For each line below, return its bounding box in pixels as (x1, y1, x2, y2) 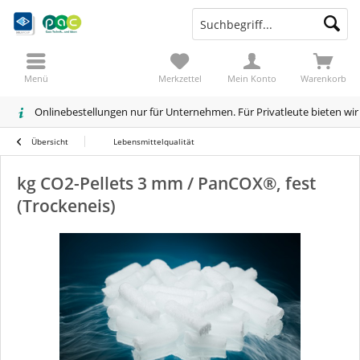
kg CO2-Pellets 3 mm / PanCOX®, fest (17, 172, 316, 194)
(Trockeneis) (17, 194, 116, 217)
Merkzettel (157, 72, 202, 84)
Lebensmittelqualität (113, 136, 194, 147)
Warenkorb (301, 72, 347, 84)
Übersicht (31, 136, 68, 147)
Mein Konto (227, 72, 276, 84)
